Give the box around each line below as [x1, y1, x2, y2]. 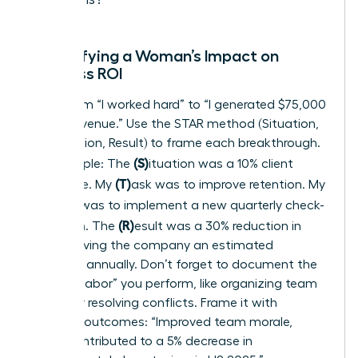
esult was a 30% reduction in [134, 219, 301, 233]
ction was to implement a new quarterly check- [46, 198, 324, 212]
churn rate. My [30, 177, 115, 191]
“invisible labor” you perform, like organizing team [30, 276, 317, 290]
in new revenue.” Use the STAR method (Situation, [30, 117, 319, 130]
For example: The [30, 157, 133, 170]
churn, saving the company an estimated [30, 238, 273, 252]
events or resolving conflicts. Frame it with [30, 296, 277, 309]
